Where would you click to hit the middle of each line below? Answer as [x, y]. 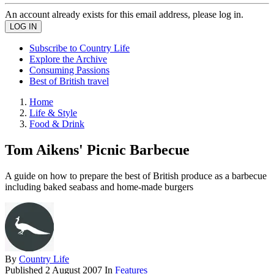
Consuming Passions [69, 70]
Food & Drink [57, 124]
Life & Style [53, 113]
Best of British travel [69, 81]
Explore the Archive [68, 59]
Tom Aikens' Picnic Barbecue [97, 150]
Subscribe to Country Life [80, 48]
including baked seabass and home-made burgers [99, 187]
